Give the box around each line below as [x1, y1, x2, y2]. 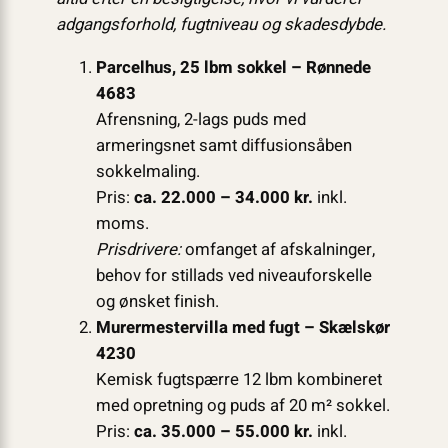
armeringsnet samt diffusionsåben [95, 132, 352, 158]
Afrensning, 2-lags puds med [95, 106, 306, 132]
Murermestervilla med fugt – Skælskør [95, 314, 390, 340]
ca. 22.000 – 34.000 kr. [133, 184, 313, 210]
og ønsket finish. [95, 288, 219, 314]
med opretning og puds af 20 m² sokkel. [95, 392, 390, 418]
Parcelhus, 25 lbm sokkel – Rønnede [95, 54, 371, 80]
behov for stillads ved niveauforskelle [95, 262, 372, 288]
